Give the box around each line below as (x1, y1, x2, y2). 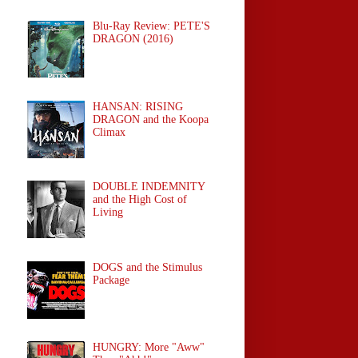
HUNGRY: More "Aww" (93, 341, 205, 354)
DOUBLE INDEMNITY (93, 181, 205, 193)
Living (93, 206, 124, 219)
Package (93, 273, 130, 286)
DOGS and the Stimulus (93, 261, 203, 273)
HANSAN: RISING (93, 100, 184, 113)
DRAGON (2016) (93, 32, 174, 45)
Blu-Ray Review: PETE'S (93, 19, 211, 32)
